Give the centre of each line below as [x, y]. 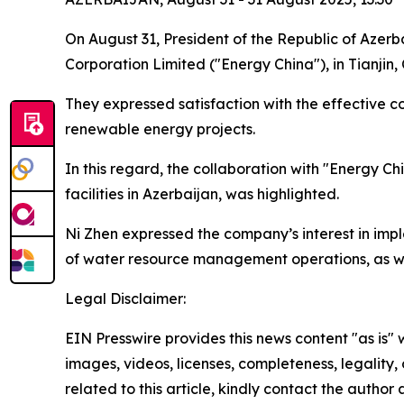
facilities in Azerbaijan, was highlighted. [202, 193]
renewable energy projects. [160, 129]
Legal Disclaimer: [125, 298]
